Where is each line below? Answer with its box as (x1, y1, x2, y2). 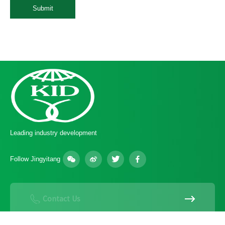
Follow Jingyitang (10, 155, 60, 163)
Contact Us (43, 195, 81, 202)
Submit (32, 5, 53, 13)
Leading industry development (10, 129, 97, 137)
